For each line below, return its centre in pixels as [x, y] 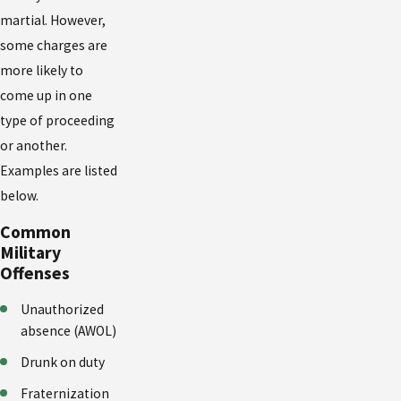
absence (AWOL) [69, 331]
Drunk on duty [63, 363]
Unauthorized [63, 310]
